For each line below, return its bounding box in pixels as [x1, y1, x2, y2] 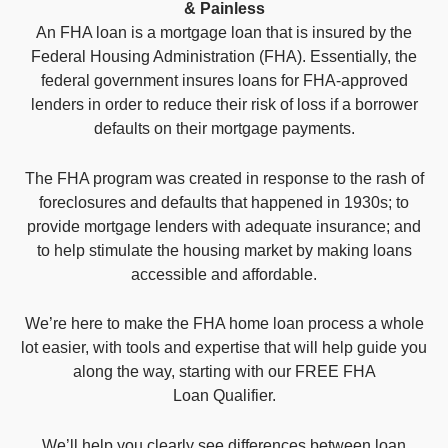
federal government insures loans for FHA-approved [40, 71, 408, 89]
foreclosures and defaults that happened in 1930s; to [39, 193, 409, 211]
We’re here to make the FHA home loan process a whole [24, 315, 424, 333]
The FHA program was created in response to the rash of [24, 169, 424, 187]
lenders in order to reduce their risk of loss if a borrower [30, 95, 418, 113]
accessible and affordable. [131, 265, 317, 283]
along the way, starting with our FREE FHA [72, 363, 376, 381]
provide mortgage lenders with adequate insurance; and [27, 217, 421, 235]
